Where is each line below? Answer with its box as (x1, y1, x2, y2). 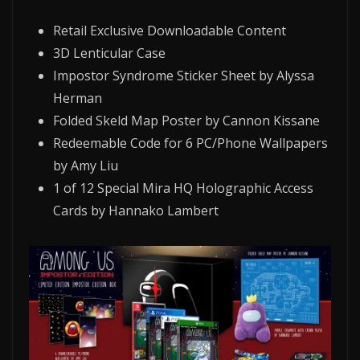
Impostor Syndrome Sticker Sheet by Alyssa (53, 67, 314, 85)
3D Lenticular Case (53, 44, 166, 63)
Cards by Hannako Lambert (53, 202, 219, 220)
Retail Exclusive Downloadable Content (53, 22, 286, 40)
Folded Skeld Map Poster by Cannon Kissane (53, 112, 320, 130)
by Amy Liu (53, 157, 118, 175)
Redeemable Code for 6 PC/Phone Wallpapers (53, 134, 328, 153)
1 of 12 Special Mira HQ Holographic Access (53, 179, 313, 198)
